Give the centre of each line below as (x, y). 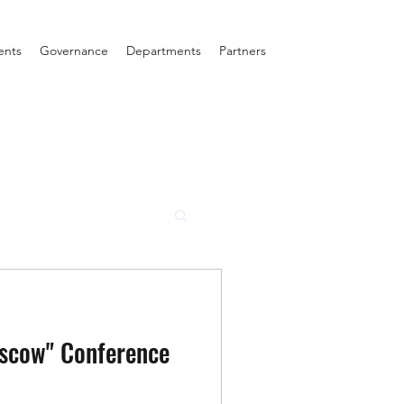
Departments (164, 50)
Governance (74, 50)
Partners (243, 50)
